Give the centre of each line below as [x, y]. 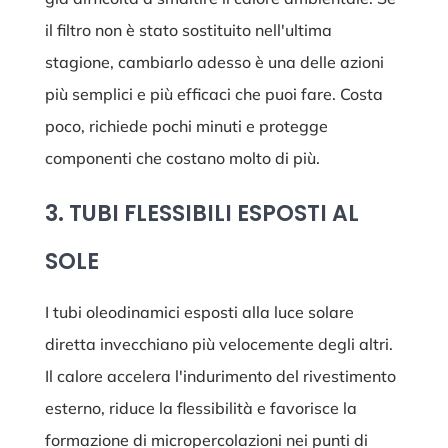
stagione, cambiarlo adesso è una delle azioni [214, 62]
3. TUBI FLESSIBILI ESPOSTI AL [201, 214]
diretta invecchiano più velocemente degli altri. [218, 344]
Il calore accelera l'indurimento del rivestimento [220, 376]
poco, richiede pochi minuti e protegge [186, 126]
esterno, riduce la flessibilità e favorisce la [200, 408]
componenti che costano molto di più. [182, 158]
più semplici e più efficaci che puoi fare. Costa [213, 94]
